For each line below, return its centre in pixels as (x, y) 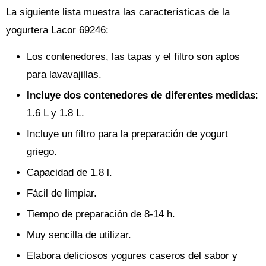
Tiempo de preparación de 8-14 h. (101, 214)
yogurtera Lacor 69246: (57, 30)
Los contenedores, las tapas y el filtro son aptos (133, 57)
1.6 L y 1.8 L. (56, 113)
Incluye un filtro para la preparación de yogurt (127, 134)
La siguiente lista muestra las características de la (118, 12)
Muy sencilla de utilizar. (79, 235)
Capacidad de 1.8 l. (69, 172)
